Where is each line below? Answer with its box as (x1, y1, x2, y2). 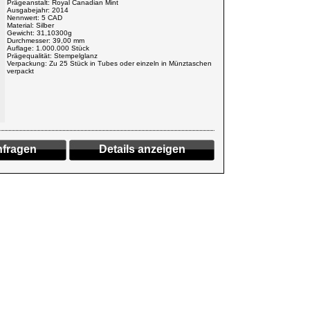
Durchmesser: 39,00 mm (7, 37, 84, 44)
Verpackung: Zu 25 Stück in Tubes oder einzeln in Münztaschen (7, 60, 212, 67)
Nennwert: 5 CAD (7, 14, 62, 21)
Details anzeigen (98, 143, 185, 155)
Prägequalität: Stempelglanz (7, 52, 98, 60)
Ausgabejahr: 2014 (7, 6, 69, 14)
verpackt (7, 67, 34, 75)
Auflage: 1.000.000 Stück (7, 44, 89, 52)
